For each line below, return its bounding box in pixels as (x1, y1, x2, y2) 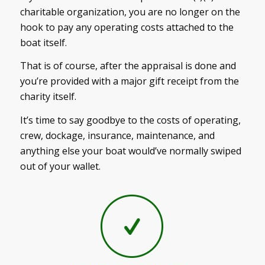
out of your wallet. (20, 159, 101, 173)
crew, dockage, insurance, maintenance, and (20, 128, 215, 142)
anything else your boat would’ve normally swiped (20, 144, 241, 157)
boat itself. (20, 35, 67, 49)
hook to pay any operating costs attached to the (20, 20, 234, 34)
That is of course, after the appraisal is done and (20, 59, 236, 73)
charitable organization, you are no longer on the (20, 5, 240, 18)
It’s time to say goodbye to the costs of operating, (20, 113, 241, 127)
